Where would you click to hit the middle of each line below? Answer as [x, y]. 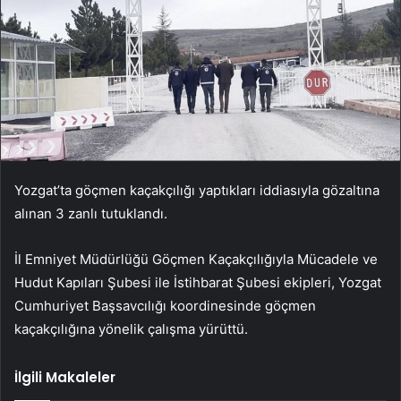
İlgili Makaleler [65, 378]
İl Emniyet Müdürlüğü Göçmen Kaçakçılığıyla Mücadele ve [196, 260]
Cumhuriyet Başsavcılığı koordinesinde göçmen [165, 306]
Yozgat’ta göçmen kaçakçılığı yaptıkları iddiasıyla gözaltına [197, 191]
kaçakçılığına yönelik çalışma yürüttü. [131, 329]
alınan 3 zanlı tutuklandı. [91, 214]
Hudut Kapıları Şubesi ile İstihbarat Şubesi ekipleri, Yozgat [198, 283]
